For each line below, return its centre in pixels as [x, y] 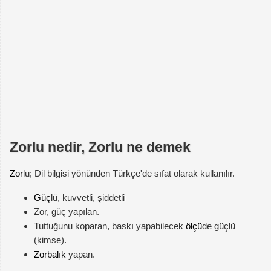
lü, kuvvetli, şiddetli [88, 198]
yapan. [80, 255]
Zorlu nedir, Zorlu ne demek [100, 147]
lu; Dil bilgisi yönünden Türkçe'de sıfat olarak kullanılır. [129, 174]
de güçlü [219, 226]
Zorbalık [50, 255]
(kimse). [50, 240]
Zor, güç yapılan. [67, 212]
